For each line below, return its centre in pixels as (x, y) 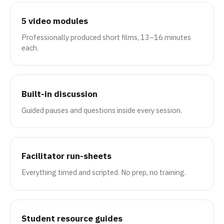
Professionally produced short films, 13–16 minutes (106, 37)
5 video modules (55, 21)
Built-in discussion (60, 94)
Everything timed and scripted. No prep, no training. (104, 172)
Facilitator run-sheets (67, 156)
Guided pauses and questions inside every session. (102, 110)
